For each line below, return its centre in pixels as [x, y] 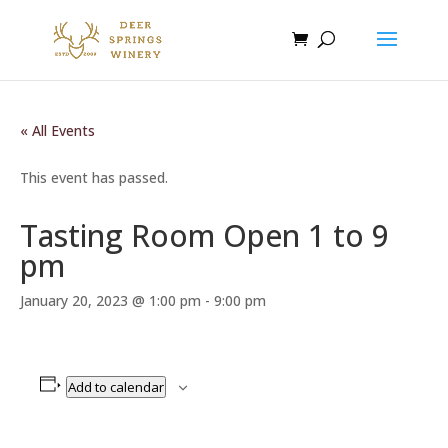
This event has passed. [94, 177]
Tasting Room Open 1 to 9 [204, 235]
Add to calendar [115, 387]
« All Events [57, 130]
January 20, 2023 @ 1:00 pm [110, 300]
